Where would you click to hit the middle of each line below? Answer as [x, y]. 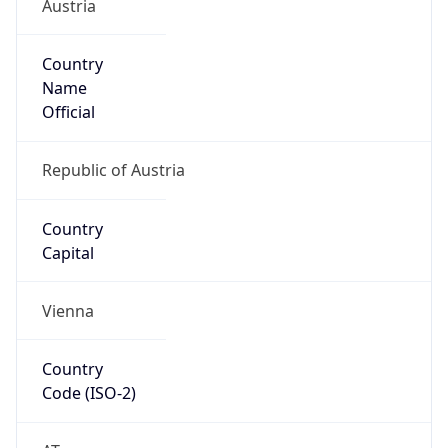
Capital [67, 252]
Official [68, 112]
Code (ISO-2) [88, 393]
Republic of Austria [113, 170]
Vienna [67, 310]
